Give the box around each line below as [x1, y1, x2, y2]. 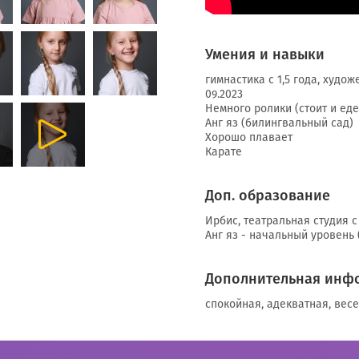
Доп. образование [205, 187, 330, 204]
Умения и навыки [205, 46, 325, 63]
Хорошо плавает [205, 131, 292, 144]
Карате [205, 145, 242, 159]
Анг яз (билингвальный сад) [205, 116, 353, 130]
